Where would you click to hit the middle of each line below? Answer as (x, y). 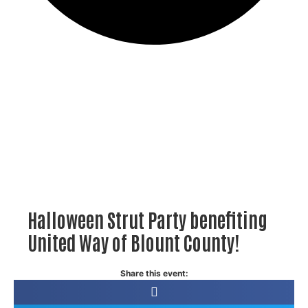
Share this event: (154, 273)
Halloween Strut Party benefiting (147, 219)
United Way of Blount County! (133, 242)
